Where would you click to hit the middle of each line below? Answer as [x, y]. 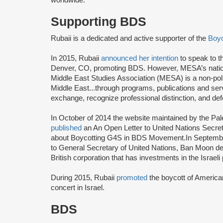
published [66, 128]
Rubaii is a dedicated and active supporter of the [129, 38]
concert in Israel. [79, 187]
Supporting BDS [99, 21]
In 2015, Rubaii [76, 58]
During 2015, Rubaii [84, 177]
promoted [132, 177]
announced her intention [140, 58]
